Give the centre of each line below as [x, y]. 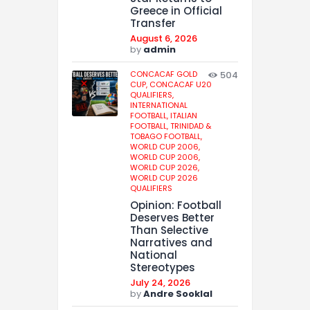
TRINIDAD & [191, 126]
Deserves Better [172, 217]
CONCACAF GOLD [164, 74]
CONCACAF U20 [181, 85]
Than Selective [169, 230]
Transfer [153, 24]
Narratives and [171, 242]
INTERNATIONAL [159, 106]
